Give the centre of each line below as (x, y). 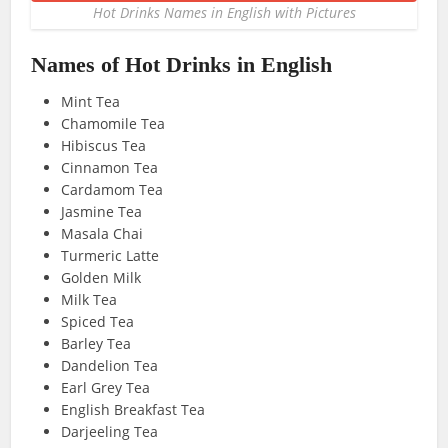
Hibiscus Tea (104, 145)
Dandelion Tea (110, 365)
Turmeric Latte (110, 255)
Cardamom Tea (112, 189)
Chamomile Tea (113, 123)
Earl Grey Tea (106, 387)
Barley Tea (96, 343)
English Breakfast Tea (133, 409)
